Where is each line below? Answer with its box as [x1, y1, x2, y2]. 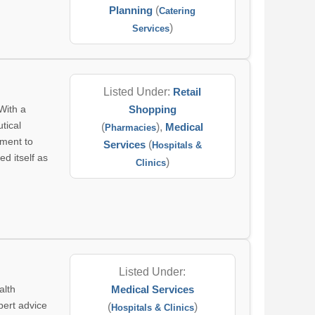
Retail [173, 86, 202, 98]
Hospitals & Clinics [110, 302, 194, 313]
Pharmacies [105, 122, 157, 133]
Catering [159, 6, 196, 16]
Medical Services [110, 283, 194, 295]
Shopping [128, 103, 176, 115]
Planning [109, 4, 153, 16]
